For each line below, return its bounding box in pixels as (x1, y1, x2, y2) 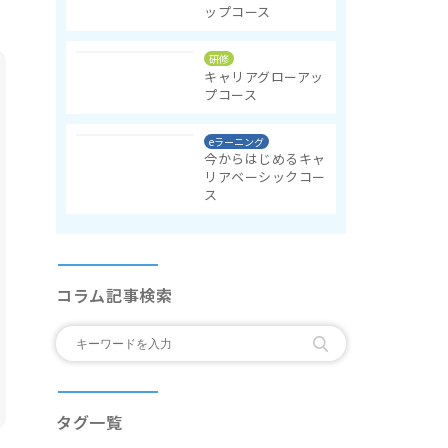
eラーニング (209, 133, 264, 149)
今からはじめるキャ (204, 149, 326, 169)
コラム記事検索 (56, 283, 173, 308)
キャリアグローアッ (204, 66, 324, 86)
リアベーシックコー (204, 167, 326, 187)
